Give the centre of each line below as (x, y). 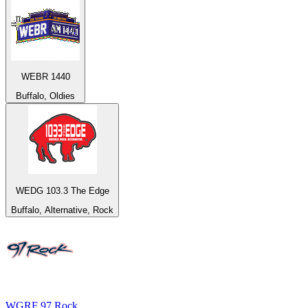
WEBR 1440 (45, 76)
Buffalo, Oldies (45, 96)
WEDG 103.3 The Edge (62, 190)
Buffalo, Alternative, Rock (62, 210)
